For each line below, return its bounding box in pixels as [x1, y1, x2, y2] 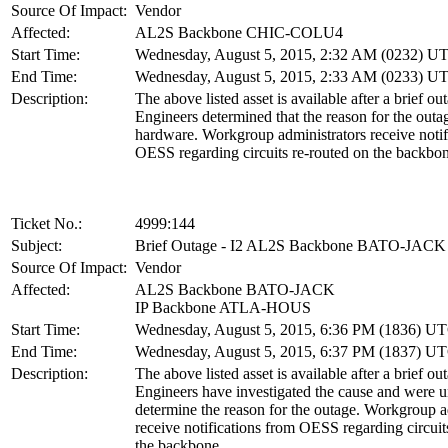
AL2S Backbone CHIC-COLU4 [135, 24, 343, 42]
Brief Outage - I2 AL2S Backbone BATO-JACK [135, 237, 446, 255]
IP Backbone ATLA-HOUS [135, 299, 311, 317]
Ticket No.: [11, 215, 82, 233]
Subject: [11, 237, 62, 255]
